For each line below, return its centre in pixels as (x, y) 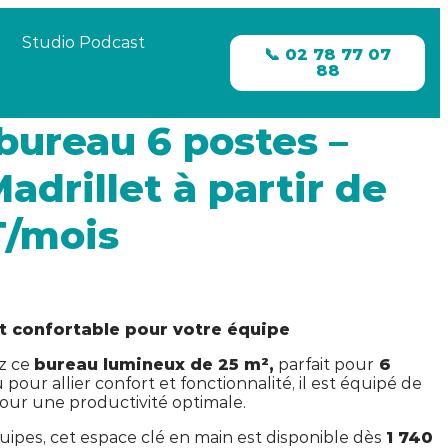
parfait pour (323, 364)
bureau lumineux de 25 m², (153, 364)
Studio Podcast (83, 42)
